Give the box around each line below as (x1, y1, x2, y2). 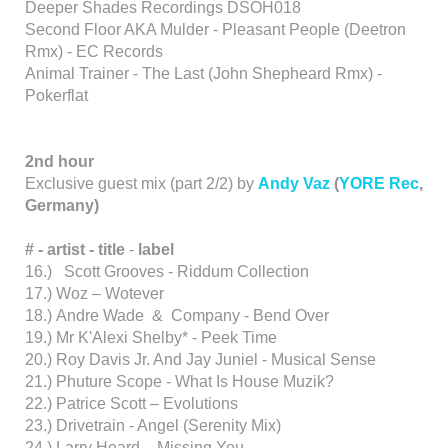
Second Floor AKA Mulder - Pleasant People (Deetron (25, 21, 406, 38)
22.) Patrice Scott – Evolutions (25, 395, 238, 412)
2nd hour (25, 153, 94, 170)
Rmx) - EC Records (25, 43, 163, 60)
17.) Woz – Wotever (25, 285, 164, 302)
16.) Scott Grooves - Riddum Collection (25, 263, 309, 280)
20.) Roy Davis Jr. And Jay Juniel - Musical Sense (25, 351, 376, 368)
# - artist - (25, 241, 98, 258)
